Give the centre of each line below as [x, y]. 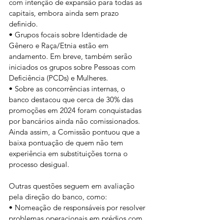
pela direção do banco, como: [58, 197]
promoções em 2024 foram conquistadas [76, 110]
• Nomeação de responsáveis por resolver [78, 207]
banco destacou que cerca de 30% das [72, 99]
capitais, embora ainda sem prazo [65, 13]
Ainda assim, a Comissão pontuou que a [75, 132]
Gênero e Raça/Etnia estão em [60, 45]
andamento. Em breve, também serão [71, 56]
